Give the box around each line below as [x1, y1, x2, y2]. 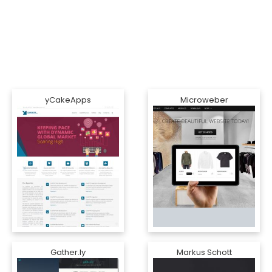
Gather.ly [50, 246, 86, 258]
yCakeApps [45, 94, 91, 106]
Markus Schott [176, 246, 232, 258]
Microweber [180, 94, 228, 106]
